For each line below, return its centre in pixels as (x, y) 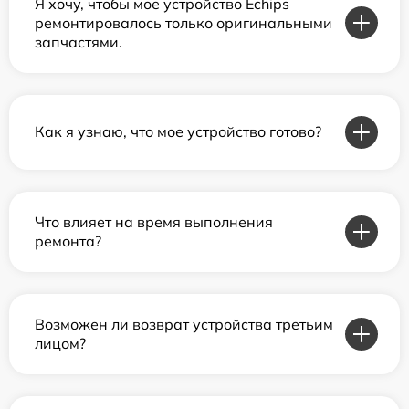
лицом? (60, 343)
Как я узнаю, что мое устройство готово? (178, 131)
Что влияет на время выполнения (154, 221)
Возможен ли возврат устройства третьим (184, 324)
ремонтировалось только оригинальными (184, 22)
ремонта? (68, 241)
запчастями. (79, 42)
